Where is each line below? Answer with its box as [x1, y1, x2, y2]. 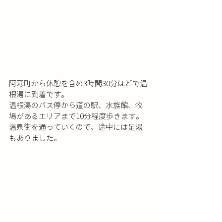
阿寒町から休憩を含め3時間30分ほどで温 [9, 80, 147, 88]
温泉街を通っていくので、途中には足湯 [9, 123, 143, 131]
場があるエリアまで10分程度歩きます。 [9, 112, 143, 120]
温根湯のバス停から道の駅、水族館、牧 [9, 102, 143, 110]
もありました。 [9, 134, 61, 142]
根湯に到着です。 [9, 91, 68, 99]
